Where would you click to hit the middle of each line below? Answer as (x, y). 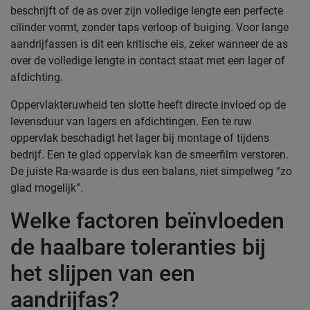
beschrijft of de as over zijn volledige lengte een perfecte (147, 11)
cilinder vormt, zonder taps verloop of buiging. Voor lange (149, 27)
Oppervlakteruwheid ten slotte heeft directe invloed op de (148, 105)
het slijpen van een (103, 273)
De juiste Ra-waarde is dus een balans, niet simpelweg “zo (151, 171)
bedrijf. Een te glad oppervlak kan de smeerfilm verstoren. (149, 155)
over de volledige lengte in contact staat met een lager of (148, 61)
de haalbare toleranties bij (138, 247)
